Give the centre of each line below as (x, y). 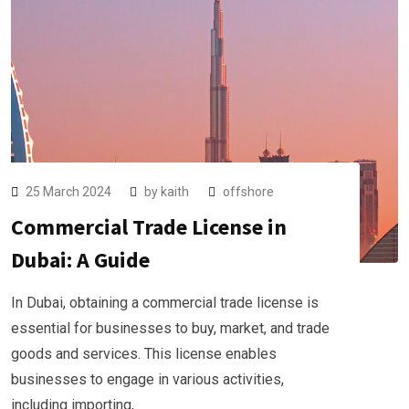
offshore (248, 191)
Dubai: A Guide (80, 259)
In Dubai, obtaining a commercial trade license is (165, 302)
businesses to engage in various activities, (147, 379)
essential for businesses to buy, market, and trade (170, 328)
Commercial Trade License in (149, 226)
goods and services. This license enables (144, 353)
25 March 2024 (70, 191)
